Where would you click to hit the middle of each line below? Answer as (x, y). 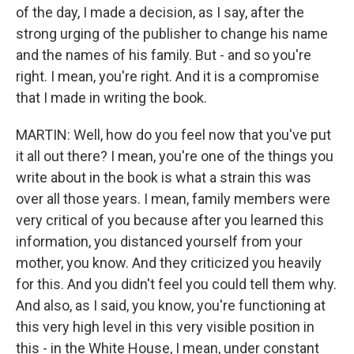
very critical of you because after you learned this (170, 220)
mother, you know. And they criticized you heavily (169, 263)
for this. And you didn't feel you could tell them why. (176, 284)
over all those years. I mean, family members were (173, 199)
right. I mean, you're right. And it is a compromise (168, 77)
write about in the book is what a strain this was (164, 178)
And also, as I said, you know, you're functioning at (171, 306)
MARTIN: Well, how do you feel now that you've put (173, 135)
